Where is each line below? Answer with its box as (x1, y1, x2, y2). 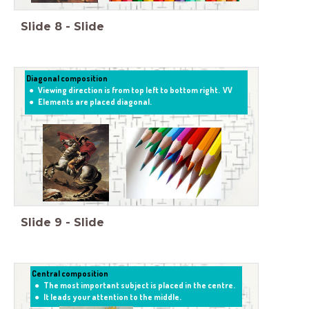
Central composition (32, 268, 109, 279)
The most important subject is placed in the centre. (43, 280, 235, 291)
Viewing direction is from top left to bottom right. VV (37, 84, 232, 95)
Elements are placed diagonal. (37, 96, 152, 107)
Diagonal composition (26, 72, 108, 83)
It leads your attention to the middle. (43, 292, 181, 303)
